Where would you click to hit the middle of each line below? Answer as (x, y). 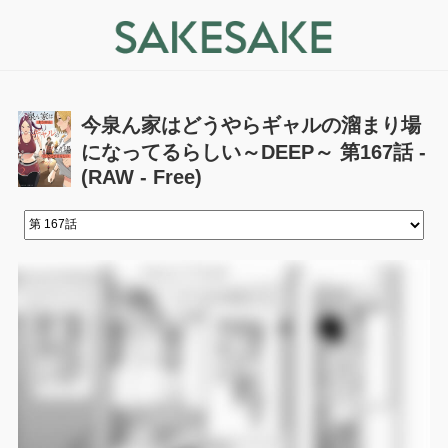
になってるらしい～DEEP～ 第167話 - (254, 151)
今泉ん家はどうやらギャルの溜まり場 (251, 124)
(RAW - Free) (142, 176)
